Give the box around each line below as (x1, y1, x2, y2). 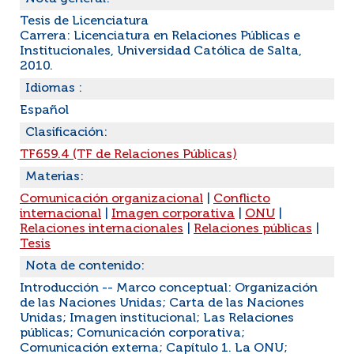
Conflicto (213, 193, 270, 205)
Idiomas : (25, 82, 82, 95)
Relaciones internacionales (20, 223, 183, 235)
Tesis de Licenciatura (20, 15, 149, 28)
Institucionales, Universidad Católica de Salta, (20, 45, 302, 58)
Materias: (25, 171, 84, 183)
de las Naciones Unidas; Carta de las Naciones (20, 297, 304, 310)
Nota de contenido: (25, 260, 145, 273)
